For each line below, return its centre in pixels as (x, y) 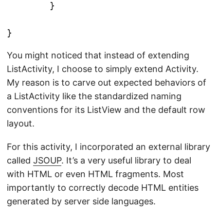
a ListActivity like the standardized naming (94, 96)
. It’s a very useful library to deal (126, 160)
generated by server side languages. (81, 201)
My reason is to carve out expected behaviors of (107, 82)
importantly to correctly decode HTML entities (103, 188)
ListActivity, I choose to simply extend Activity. (103, 69)
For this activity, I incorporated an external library (109, 147)
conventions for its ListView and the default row (106, 110)
